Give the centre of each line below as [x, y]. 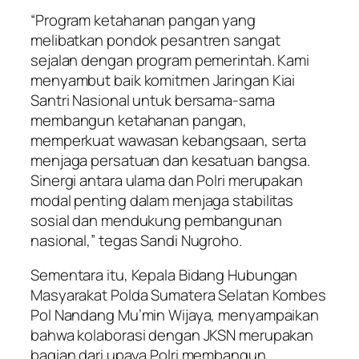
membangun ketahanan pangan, [139, 120]
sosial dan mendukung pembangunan [156, 220]
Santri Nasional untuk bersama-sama [153, 100]
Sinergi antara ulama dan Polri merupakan [167, 180]
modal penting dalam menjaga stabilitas [162, 200]
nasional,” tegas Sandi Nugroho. [136, 240]
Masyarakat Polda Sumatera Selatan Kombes [178, 295]
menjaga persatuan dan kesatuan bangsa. [171, 160]
